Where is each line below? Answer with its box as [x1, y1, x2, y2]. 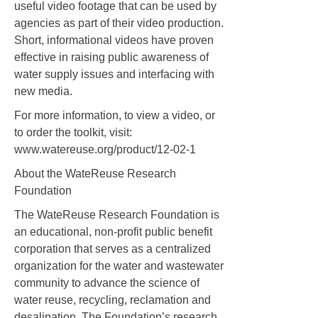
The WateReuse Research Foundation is [14, 209, 219, 221]
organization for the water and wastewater [14, 260, 224, 273]
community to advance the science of [14, 277, 199, 290]
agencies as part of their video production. [14, 17, 224, 30]
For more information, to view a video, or [14, 109, 215, 122]
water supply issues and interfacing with [14, 68, 214, 81]
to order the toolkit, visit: [14, 126, 132, 139]
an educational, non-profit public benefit [14, 226, 212, 238]
